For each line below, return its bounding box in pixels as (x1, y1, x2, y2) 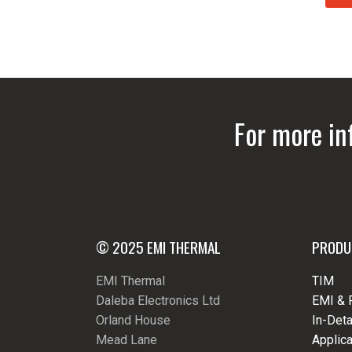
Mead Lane (96, 332, 157, 347)
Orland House (96, 312, 170, 328)
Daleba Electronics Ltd (96, 292, 220, 308)
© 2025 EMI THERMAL (96, 235, 221, 258)
